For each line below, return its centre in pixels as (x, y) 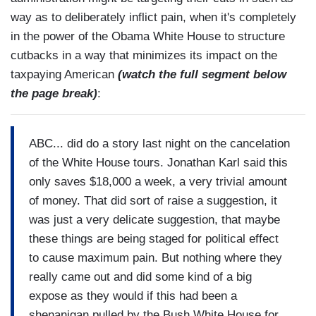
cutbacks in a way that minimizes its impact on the (144, 56)
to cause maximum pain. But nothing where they (156, 257)
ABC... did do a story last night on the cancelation (159, 143)
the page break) (54, 94)
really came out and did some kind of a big (140, 276)
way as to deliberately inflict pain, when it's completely (153, 18)
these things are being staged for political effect (154, 238)
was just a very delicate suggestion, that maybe (154, 219)
